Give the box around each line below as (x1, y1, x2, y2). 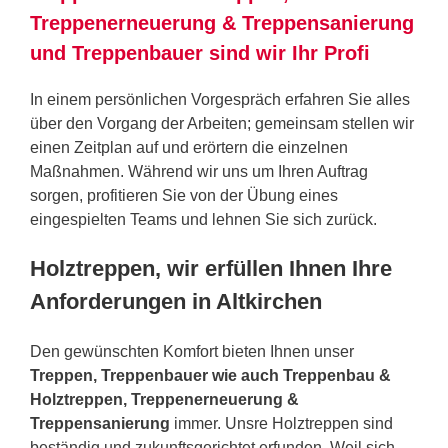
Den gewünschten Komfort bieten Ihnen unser (30, 342, 354, 360)
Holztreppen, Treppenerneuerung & (30, 390, 299, 408)
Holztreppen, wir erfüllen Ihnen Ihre (30, 255, 392, 281)
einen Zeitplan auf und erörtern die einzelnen (30, 138, 348, 156)
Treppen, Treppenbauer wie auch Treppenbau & (30, 366, 391, 384)
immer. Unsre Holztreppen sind (170, 414, 393, 432)
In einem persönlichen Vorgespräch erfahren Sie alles (30, 90, 410, 108)
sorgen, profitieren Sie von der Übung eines (30, 186, 338, 204)
